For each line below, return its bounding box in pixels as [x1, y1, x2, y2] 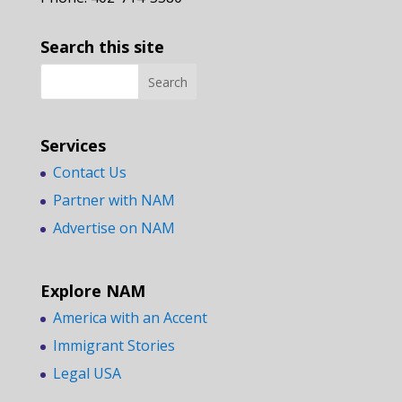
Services [39, 134, 106, 156]
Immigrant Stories [52, 335, 175, 355]
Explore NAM [39, 279, 145, 301]
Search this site [39, 36, 164, 58]
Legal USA [52, 363, 121, 383]
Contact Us [52, 162, 127, 182]
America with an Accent [52, 307, 207, 328]
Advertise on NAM [52, 217, 175, 238]
